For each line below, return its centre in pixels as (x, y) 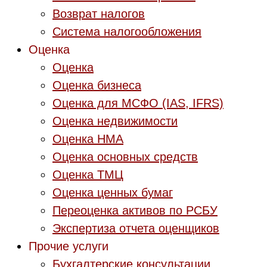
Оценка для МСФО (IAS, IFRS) (138, 103)
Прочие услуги (69, 246)
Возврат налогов (99, 14)
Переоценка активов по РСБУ (135, 210)
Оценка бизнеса (97, 85)
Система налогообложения (127, 32)
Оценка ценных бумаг (113, 193)
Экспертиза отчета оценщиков (136, 228)
